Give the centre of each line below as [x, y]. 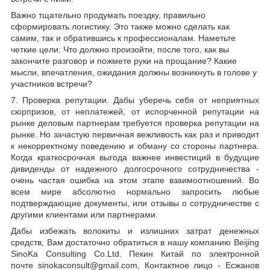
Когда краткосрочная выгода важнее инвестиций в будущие [135, 158]
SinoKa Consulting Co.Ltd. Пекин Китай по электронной [135, 254]
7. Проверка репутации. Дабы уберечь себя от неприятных [135, 100]
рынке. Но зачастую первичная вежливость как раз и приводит [135, 135]
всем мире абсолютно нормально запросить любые [135, 192]
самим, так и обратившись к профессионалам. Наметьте [123, 38]
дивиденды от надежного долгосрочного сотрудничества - [135, 169]
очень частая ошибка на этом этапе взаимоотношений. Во [135, 181]
